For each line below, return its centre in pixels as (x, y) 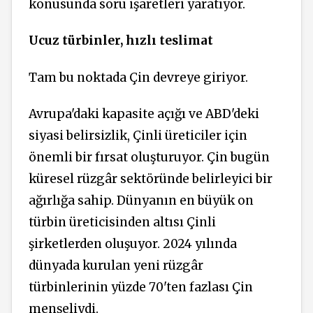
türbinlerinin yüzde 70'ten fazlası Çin (141, 287)
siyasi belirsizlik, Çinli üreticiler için (138, 136)
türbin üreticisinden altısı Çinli (122, 223)
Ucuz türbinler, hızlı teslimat (121, 41)
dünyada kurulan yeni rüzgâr (116, 266)
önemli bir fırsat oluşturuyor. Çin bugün (149, 158)
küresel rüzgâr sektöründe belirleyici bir (151, 179)
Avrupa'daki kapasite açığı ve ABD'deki (144, 114)
